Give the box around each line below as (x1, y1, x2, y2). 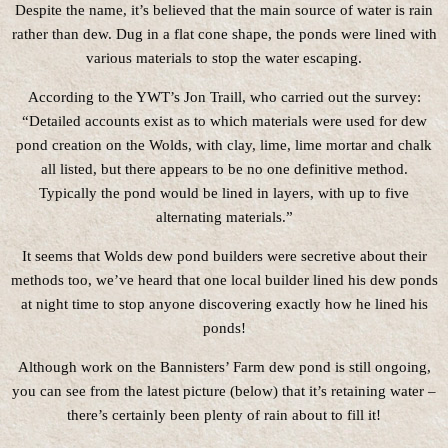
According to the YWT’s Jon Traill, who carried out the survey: (27, 89, 421, 105)
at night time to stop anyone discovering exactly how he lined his (20, 296, 428, 312)
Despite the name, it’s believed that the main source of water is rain (15, 2, 433, 18)
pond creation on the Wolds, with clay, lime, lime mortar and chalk (16, 137, 432, 153)
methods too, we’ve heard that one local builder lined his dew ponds (10, 272, 438, 288)
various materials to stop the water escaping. (86, 50, 362, 66)
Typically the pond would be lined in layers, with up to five (39, 185, 409, 201)
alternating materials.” (155, 209, 293, 225)
